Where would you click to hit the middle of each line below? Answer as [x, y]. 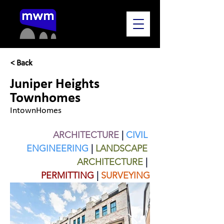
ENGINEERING [57, 148]
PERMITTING [67, 175]
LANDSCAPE [123, 148]
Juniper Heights [55, 84]
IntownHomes [36, 111]
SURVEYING [125, 175]
